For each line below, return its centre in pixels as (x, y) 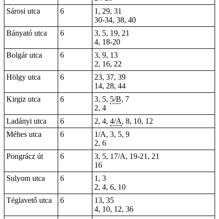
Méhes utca (24, 134)
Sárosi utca (23, 11)
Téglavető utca (29, 200)
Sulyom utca (26, 178)
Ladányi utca (26, 121)
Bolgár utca (24, 55)
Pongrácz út (25, 156)
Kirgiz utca (23, 99)
